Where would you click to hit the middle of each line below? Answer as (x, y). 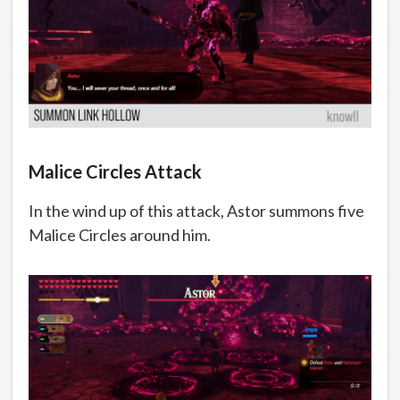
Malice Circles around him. (121, 235)
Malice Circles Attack (115, 172)
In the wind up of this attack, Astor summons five (196, 211)
